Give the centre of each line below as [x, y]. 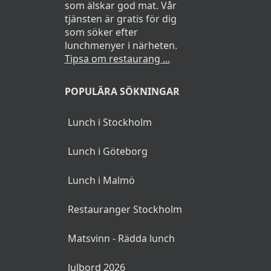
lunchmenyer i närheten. [121, 46]
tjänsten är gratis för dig [120, 19]
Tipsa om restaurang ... [117, 59]
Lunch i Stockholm [109, 122]
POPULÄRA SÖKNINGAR [122, 92]
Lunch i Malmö [101, 181]
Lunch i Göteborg [107, 152]
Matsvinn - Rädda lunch [121, 239]
